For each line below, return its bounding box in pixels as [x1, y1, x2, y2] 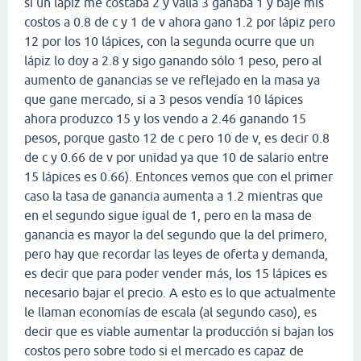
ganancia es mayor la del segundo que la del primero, [24, 226, 327, 242]
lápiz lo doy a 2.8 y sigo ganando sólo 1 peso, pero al [24, 52, 322, 68]
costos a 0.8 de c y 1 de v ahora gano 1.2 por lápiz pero [24, 14, 335, 29]
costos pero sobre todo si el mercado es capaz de [24, 342, 304, 358]
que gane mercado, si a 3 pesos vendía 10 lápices [24, 91, 303, 106]
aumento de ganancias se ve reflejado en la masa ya [24, 72, 320, 87]
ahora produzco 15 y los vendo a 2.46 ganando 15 [24, 110, 306, 126]
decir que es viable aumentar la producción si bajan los [24, 323, 334, 338]
